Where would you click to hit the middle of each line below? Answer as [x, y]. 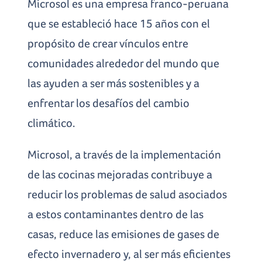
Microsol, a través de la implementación [125, 154]
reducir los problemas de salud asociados [127, 194]
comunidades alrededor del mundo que [124, 63]
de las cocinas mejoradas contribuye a [120, 174]
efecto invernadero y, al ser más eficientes [129, 254]
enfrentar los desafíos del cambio [109, 103]
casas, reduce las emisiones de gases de [124, 234]
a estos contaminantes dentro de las [116, 214]
